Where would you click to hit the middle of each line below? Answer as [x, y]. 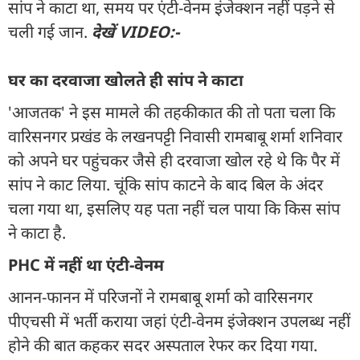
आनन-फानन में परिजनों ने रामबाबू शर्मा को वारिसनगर [160, 297]
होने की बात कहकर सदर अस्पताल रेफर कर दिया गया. [163, 345]
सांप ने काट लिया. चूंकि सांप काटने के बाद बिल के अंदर [166, 184]
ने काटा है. [37, 232]
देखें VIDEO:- [137, 31]
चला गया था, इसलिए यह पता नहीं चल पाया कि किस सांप [174, 208]
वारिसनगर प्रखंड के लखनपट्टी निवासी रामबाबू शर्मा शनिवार [175, 136]
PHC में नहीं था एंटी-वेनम [86, 264]
